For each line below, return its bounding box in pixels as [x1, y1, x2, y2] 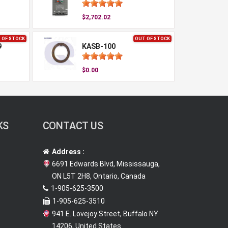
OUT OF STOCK [135, 36, 170, 41]
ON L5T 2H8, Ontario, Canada [51, 172, 146, 180]
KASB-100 [81, 42, 116, 50]
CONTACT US [42, 120, 103, 132]
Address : [51, 148, 84, 156]
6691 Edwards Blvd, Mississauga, [51, 160, 160, 168]
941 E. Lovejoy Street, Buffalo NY [51, 210, 158, 218]
